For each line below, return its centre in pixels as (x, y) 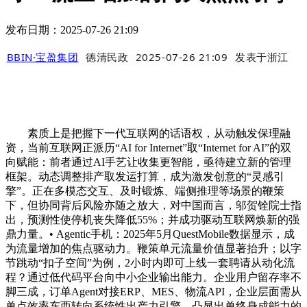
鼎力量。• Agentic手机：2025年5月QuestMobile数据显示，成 (150, 234)
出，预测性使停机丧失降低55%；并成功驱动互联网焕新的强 (152, 220)
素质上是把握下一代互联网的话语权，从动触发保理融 (148, 134)
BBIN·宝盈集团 (42, 57)
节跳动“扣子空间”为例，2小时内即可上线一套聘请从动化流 (150, 263)
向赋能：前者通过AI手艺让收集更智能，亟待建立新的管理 (148, 162)
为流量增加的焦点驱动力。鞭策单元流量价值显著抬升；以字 (153, 249)
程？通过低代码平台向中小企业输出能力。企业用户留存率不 (153, 278)
